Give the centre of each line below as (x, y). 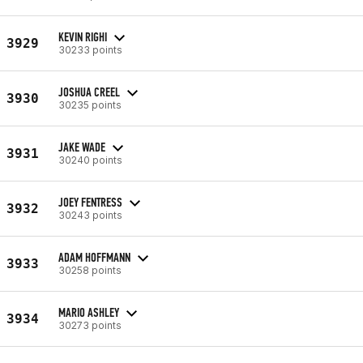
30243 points (90, 215)
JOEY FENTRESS (90, 202)
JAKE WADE (82, 147)
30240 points (90, 160)
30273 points (90, 325)
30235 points (90, 105)
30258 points (90, 270)
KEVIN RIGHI (83, 36)
